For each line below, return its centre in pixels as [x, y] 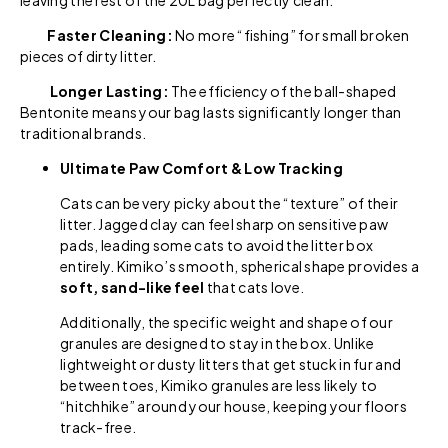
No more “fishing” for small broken [291, 34]
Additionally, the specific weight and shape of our [226, 321]
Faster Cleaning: [96, 34]
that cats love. [254, 286]
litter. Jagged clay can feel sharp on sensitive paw [224, 223]
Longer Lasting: [94, 90]
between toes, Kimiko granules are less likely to [219, 384]
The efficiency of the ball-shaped [282, 90]
